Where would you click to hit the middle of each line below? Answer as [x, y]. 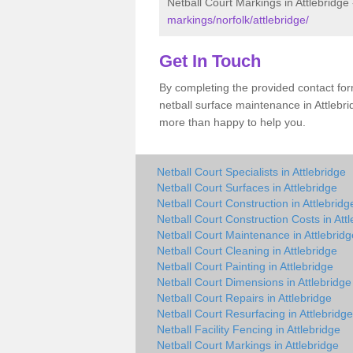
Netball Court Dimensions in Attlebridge [254, 282]
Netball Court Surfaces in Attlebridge [247, 187]
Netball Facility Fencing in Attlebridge [249, 329]
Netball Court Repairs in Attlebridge [244, 297]
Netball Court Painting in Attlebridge [245, 266]
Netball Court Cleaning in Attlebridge [247, 250]
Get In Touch [210, 61]
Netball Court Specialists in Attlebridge [251, 171]
